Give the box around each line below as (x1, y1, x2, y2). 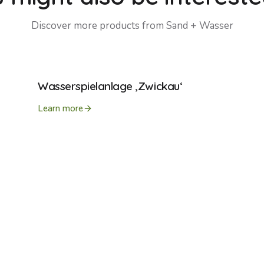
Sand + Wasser (166, 19, 233, 32)
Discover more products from (31, 19, 164, 32)
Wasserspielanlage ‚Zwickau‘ (38, 79, 183, 93)
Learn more (38, 103, 83, 114)
